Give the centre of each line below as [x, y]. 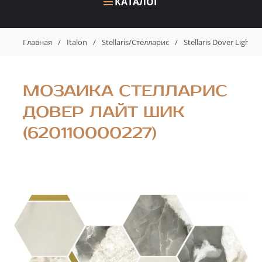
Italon [77, 42]
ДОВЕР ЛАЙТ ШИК [104, 112]
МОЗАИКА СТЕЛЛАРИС [125, 91]
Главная [37, 42]
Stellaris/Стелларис [135, 42]
